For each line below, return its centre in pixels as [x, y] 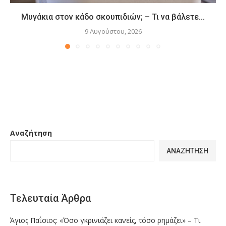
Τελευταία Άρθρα [50, 199]
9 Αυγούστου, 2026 [113, 32]
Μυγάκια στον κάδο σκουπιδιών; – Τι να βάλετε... [113, 17]
